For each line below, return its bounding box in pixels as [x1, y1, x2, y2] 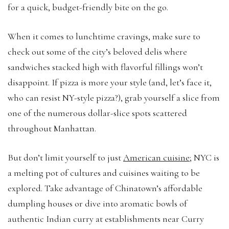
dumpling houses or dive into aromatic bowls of [8, 197, 187, 209]
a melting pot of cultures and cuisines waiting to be [8, 167, 200, 178]
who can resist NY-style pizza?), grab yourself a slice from [8, 91, 220, 103]
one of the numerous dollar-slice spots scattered [8, 107, 187, 119]
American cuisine [123, 151, 190, 163]
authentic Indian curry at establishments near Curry [8, 213, 204, 224]
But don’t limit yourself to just [8, 151, 123, 163]
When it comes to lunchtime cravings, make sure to [8, 30, 200, 42]
